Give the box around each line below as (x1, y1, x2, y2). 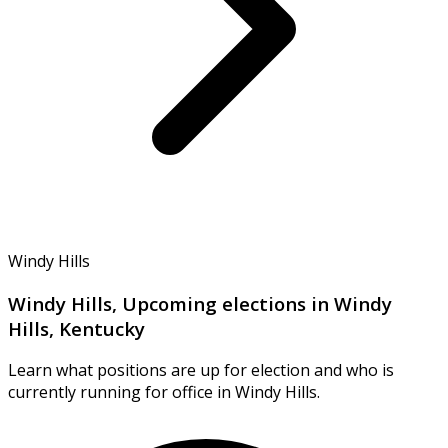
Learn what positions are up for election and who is (8, 359, 394, 382)
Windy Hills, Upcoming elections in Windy (8, 290, 392, 316)
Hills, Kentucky (8, 315, 145, 341)
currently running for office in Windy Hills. (8, 381, 320, 404)
